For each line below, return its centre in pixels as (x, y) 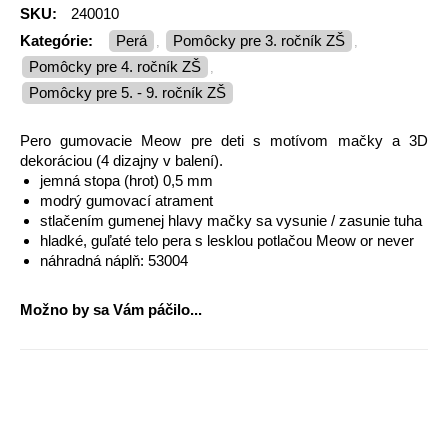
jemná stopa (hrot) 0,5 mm (126, 180)
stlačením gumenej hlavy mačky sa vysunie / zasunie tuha (231, 220)
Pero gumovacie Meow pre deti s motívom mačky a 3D (224, 140)
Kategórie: (56, 40)
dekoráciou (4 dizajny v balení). (121, 160)
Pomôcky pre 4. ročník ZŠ (120, 66)
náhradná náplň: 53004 (114, 260)
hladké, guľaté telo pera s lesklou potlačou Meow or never (227, 240)
